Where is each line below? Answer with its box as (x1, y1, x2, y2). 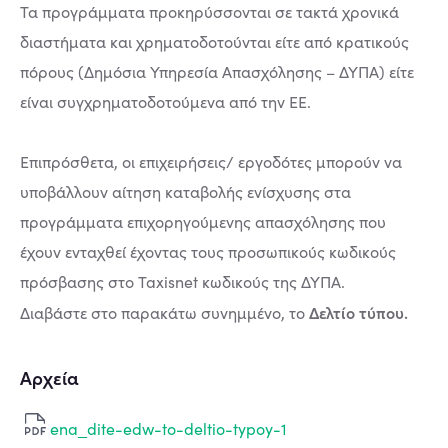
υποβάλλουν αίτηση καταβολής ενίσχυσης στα (20, 180, 351, 202)
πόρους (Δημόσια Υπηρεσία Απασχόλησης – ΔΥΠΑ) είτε (20, 60, 414, 82)
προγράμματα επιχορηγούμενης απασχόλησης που (20, 210, 386, 232)
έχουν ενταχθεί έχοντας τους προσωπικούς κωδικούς (20, 240, 396, 262)
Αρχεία (20, 363, 79, 390)
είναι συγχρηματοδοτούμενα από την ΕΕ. (20, 90, 311, 112)
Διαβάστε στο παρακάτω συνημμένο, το (20, 301, 309, 323)
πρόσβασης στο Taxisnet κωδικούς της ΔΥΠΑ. (20, 270, 345, 292)
